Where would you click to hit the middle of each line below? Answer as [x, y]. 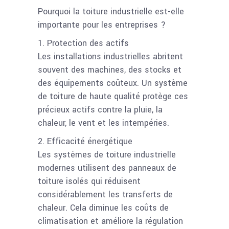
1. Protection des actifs [83, 43]
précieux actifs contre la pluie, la [100, 109]
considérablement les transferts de [105, 194]
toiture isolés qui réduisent [89, 181]
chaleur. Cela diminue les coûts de [103, 208]
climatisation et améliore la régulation [110, 221]
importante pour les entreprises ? [102, 25]
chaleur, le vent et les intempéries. [104, 123]
